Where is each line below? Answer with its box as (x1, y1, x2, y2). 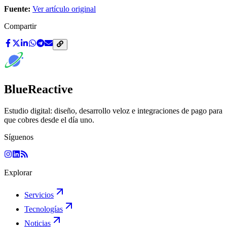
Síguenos (4, 133, 33, 142)
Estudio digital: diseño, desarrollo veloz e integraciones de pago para (4, 106, 222, 116)
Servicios (24, 191, 54, 200)
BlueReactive (4, 83, 73, 96)
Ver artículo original (32, 5, 96, 14)
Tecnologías (24, 205, 63, 214)
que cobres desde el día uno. (4, 116, 94, 125)
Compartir (4, 22, 36, 31)
